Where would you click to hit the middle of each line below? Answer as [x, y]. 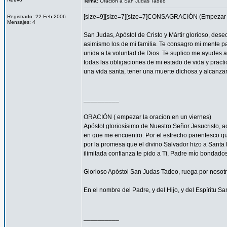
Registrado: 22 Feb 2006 [36, 16]
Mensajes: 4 [21, 22]
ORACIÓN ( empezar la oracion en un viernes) [147, 117]
